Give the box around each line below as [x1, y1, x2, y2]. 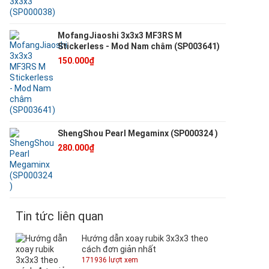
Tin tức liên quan [16, 208, 103, 223]
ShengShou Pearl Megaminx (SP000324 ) [58, 128, 218, 138]
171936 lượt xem [82, 255, 138, 264]
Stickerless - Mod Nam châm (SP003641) [58, 41, 220, 51]
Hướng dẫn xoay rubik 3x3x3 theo [82, 233, 208, 243]
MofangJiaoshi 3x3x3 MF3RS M [58, 30, 182, 40]
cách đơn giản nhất [82, 244, 156, 254]
